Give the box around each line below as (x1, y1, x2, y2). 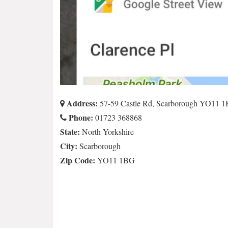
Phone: (67, 111, 93, 124)
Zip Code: (60, 154, 95, 166)
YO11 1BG (95, 155, 135, 166)
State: (60, 126, 80, 138)
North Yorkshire (80, 126, 134, 137)
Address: (65, 97, 98, 109)
